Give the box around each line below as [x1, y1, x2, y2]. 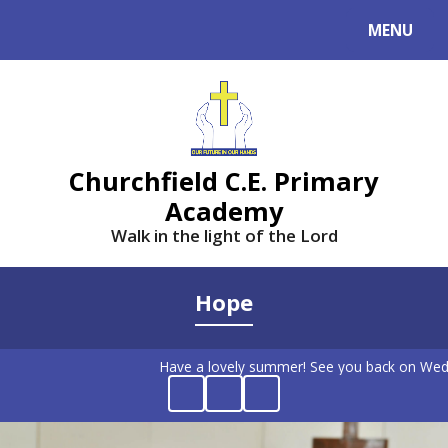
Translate [139, 24, 206, 44]
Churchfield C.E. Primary [69, 163, 379, 198]
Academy [164, 193, 284, 228]
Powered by [20, 24, 103, 44]
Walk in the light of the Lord [110, 223, 338, 247]
